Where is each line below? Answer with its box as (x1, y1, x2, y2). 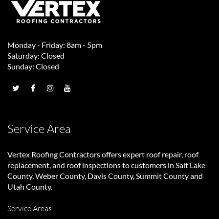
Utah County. (7, 181, 52, 191)
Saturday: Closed (7, 50, 65, 60)
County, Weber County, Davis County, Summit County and (7, 171, 203, 180)
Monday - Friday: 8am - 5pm (7, 40, 102, 49)
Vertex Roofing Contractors (7, 149, 100, 159)
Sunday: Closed (7, 61, 59, 71)
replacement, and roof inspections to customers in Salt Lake (7, 160, 205, 170)
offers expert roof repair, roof (100, 149, 198, 159)
